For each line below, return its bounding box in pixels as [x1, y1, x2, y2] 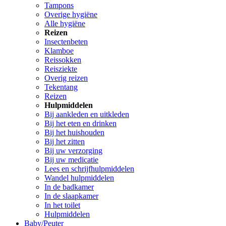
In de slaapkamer [44, 192, 98, 201]
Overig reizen [44, 74, 88, 83]
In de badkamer [44, 183, 94, 192]
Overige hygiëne [44, 10, 97, 19]
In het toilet [44, 201, 80, 210]
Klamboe [44, 46, 74, 55]
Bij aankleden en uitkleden [44, 110, 129, 119]
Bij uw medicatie [44, 155, 98, 164]
